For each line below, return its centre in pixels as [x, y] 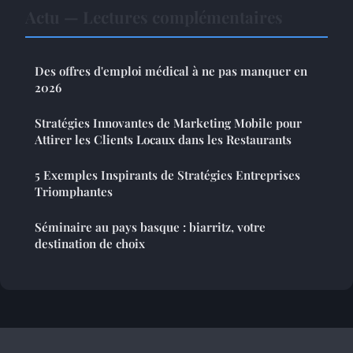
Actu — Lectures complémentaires [154, 16]
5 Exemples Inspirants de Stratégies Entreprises [167, 175]
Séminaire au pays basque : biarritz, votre [150, 227]
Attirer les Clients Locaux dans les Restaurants [163, 139]
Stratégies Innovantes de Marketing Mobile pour [168, 123]
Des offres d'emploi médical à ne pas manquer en [171, 71]
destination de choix [90, 243]
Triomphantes [74, 191]
